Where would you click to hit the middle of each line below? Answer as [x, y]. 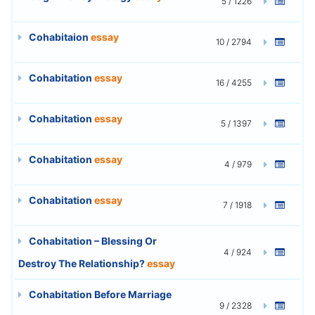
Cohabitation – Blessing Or [92, 240]
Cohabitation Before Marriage [99, 294]
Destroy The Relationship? [83, 263]
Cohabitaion [59, 37]
